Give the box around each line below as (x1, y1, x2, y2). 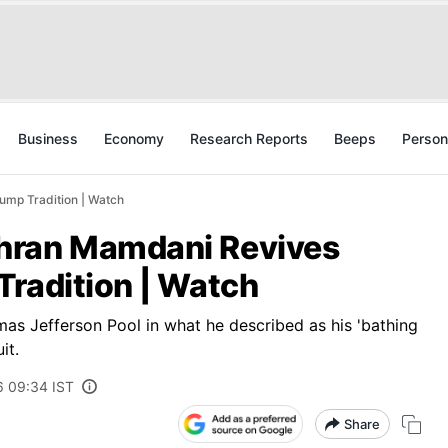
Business (18, 130, 78, 147)
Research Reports (190, 130, 308, 147)
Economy (104, 130, 164, 147)
